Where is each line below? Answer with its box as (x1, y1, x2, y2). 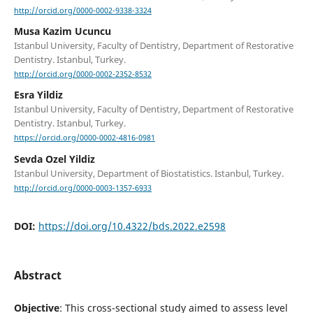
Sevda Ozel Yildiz (13, 152, 95, 166)
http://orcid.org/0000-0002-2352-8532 (13, 69, 152, 80)
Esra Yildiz (13, 88, 63, 102)
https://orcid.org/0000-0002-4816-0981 (13, 133, 155, 143)
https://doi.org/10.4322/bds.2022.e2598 (38, 219, 226, 233)
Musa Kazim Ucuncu (13, 24, 111, 38)
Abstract (13, 267, 61, 283)
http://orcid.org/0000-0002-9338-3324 (13, 6, 152, 16)
